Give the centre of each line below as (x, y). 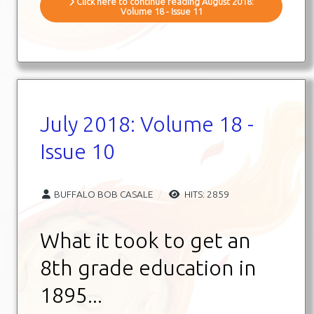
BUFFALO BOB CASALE (103, 194)
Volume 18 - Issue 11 (161, 11)
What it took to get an (145, 240)
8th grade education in (148, 267)
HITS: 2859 (206, 194)
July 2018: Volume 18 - (147, 124)
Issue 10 (77, 151)
